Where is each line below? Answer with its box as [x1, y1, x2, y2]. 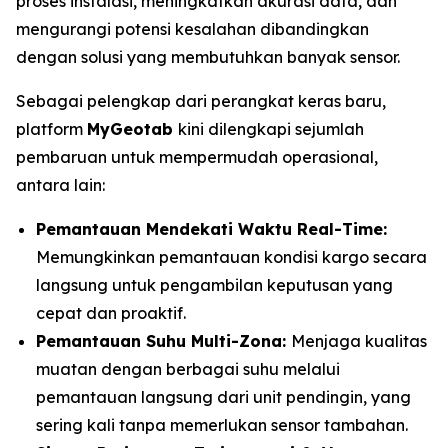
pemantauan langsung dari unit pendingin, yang [36, 387, 411, 407]
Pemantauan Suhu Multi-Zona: [36, 331, 291, 351]
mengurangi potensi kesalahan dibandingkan [16, 19, 369, 39]
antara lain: [16, 175, 105, 195]
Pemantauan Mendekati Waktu [36, 219, 297, 239]
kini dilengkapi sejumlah [178, 119, 364, 139]
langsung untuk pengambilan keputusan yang [36, 275, 393, 295]
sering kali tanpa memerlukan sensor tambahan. [36, 415, 408, 435]
